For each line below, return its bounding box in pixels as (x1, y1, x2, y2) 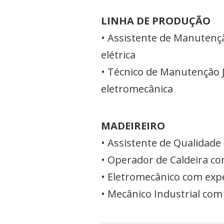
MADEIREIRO (101, 119, 165, 132)
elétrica (101, 48, 135, 61)
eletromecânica (101, 82, 173, 95)
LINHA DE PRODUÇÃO (101, 14, 210, 27)
